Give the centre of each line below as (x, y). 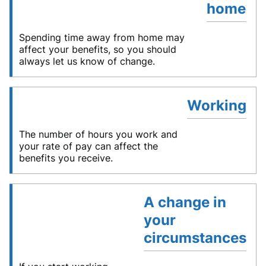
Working (216, 106)
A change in (185, 202)
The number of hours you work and (98, 134)
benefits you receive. (66, 158)
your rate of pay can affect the (88, 146)
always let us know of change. (87, 61)
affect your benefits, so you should (98, 50)
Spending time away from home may (102, 38)
